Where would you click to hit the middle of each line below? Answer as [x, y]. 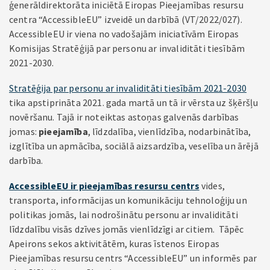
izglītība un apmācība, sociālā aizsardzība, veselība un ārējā [134, 146]
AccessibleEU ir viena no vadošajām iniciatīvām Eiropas [124, 34]
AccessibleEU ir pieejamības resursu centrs [104, 186]
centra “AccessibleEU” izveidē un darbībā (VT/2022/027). [126, 19]
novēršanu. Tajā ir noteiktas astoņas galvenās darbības [124, 117]
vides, [212, 186]
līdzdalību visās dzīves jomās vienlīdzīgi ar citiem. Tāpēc [127, 229]
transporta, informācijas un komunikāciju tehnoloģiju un [128, 200]
